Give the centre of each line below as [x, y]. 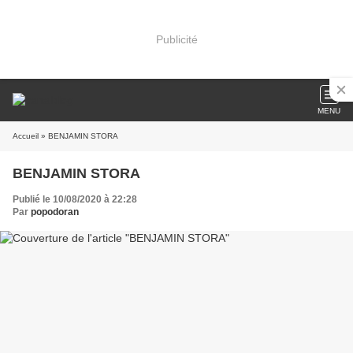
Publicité [176, 39]
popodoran [55, 212]
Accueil [26, 136]
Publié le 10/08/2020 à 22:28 [75, 199]
